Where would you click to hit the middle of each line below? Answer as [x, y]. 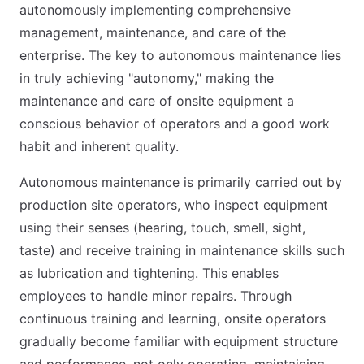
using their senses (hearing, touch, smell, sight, [162, 227]
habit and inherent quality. [99, 146]
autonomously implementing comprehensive [155, 10]
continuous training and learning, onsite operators [173, 318]
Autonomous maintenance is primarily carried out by [181, 182]
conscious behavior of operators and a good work [175, 123]
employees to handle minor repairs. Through [156, 296]
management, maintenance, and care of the [153, 32]
